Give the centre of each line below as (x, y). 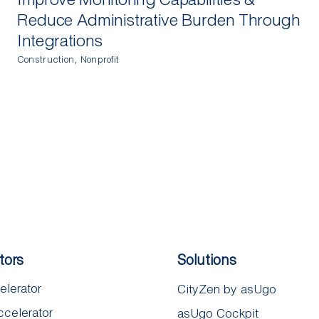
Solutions (207, 260)
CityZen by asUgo (227, 289)
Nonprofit (100, 59)
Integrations (59, 40)
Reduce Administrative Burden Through (158, 19)
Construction (46, 59)
